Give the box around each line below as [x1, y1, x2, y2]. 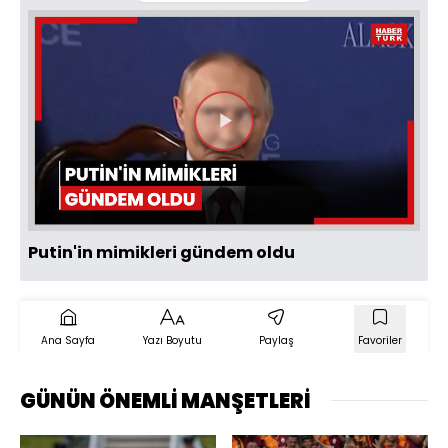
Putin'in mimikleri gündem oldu [28, 240, 295, 264]
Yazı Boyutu [142, 332, 202, 348]
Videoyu [224, 124, 316, 153]
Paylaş [258, 332, 294, 348]
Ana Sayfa [41, 332, 95, 348]
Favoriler [358, 332, 402, 348]
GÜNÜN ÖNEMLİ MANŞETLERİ [20, 386, 311, 415]
